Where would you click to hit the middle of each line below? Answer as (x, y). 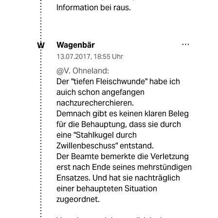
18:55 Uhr (108, 57)
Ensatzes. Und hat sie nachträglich (118, 178)
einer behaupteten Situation (107, 189)
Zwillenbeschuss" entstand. (105, 146)
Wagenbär (76, 45)
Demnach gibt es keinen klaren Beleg (123, 114)
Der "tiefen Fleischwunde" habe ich (118, 82)
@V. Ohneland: (83, 71)
